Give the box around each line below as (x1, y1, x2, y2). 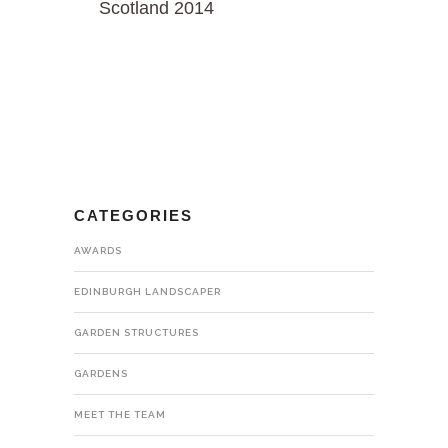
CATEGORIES (74, 206, 193, 224)
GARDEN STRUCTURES (74, 326, 199, 338)
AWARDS (74, 244, 122, 256)
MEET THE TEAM (74, 408, 166, 420)
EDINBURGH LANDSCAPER (74, 285, 221, 297)
